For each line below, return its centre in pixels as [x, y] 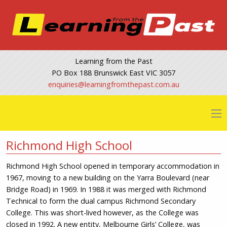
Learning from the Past [113, 61]
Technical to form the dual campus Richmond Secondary [101, 201]
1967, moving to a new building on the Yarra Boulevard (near [107, 177]
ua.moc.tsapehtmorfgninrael [132, 84]
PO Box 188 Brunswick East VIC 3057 [113, 72]
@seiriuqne [66, 84]
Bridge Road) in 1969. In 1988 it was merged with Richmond [106, 189]
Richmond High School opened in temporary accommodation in [112, 166]
